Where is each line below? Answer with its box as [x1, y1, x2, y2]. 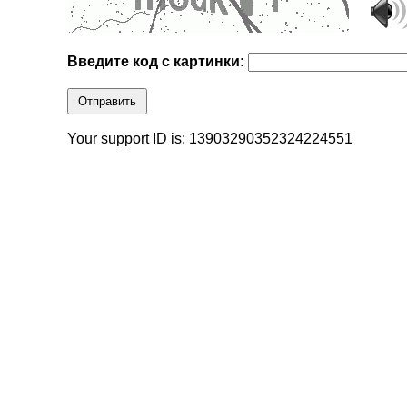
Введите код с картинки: [67, 54, 249, 70]
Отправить [78, 94, 137, 109]
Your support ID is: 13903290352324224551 [67, 131, 353, 147]
